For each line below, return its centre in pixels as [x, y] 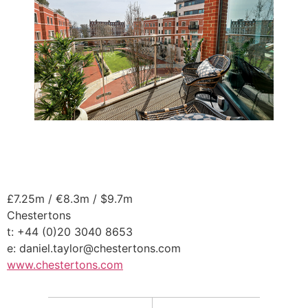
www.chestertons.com [65, 265]
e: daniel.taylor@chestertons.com [94, 249]
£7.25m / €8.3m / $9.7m [70, 199]
